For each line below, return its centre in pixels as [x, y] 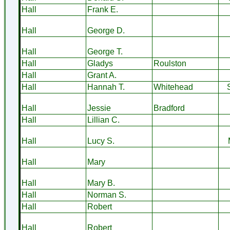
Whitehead [173, 87]
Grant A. [102, 75]
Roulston [170, 63]
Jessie [99, 108]
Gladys [100, 63]
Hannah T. [106, 87]
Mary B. [101, 183]
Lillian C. [103, 120]
